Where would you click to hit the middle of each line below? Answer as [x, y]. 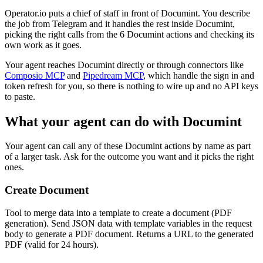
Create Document [47, 190]
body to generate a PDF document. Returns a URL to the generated [129, 234]
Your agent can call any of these [65, 146]
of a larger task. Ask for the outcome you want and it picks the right [129, 157]
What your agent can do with [94, 121]
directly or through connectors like [179, 65]
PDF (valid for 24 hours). [52, 244]
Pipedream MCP [113, 75]
